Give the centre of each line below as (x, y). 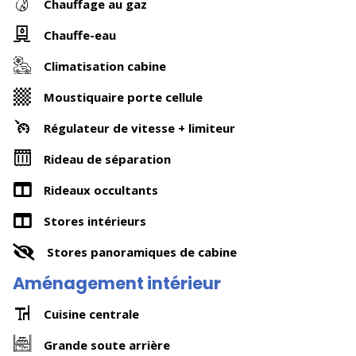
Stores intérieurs (95, 221)
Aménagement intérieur (117, 283)
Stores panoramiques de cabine (142, 252)
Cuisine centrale (91, 313)
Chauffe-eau (80, 35)
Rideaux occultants (101, 190)
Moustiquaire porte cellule (123, 97)
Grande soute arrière (107, 344)
